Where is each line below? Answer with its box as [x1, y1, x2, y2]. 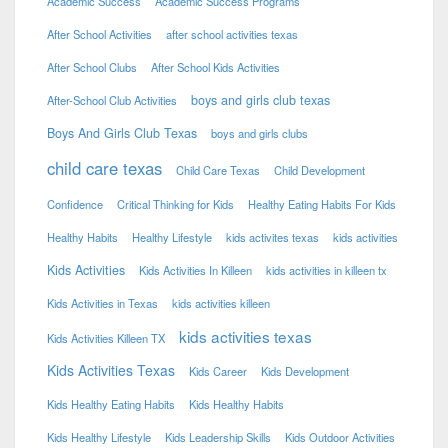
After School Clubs [47, 59, 138, 76]
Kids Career [189, 363, 248, 380]
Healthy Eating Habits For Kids [248, 196, 397, 213]
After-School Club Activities [47, 92, 178, 109]
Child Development [274, 162, 366, 179]
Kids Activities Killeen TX [47, 330, 166, 347]
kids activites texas [226, 229, 320, 246]
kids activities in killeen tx [266, 262, 388, 279]
